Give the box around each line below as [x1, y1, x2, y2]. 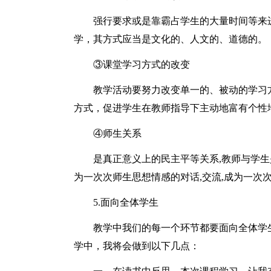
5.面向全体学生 [93, 197, 158, 207]
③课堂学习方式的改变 [93, 59, 190, 70]
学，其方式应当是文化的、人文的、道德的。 [74, 34, 267, 44]
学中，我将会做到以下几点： [74, 241, 200, 251]
